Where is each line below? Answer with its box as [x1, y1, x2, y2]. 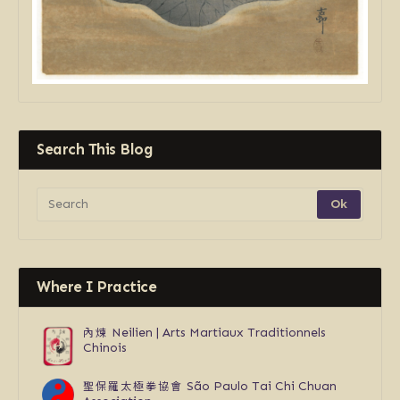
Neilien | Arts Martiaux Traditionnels [108, 324, 326, 340]
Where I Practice [37, 277, 156, 296]
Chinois [83, 339, 127, 355]
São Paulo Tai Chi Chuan [183, 378, 337, 394]
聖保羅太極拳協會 [83, 377, 183, 393]
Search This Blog [37, 139, 153, 158]
